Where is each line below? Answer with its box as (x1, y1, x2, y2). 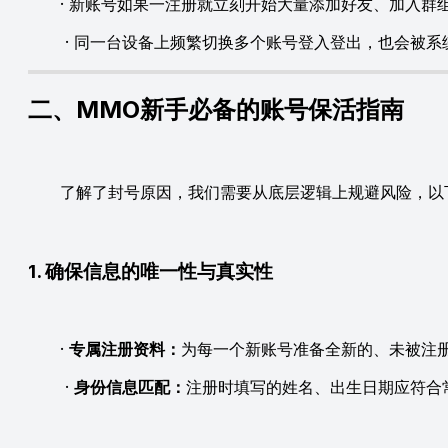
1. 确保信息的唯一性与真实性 (28, 259, 273, 283)
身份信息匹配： (74, 377, 186, 398)
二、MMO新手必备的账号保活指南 (28, 94, 404, 124)
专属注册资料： (69, 339, 181, 360)
